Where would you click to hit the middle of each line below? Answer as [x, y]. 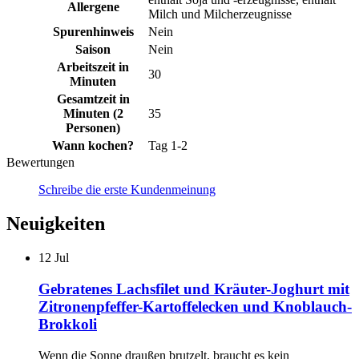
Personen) [93, 128]
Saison [93, 50]
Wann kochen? [93, 146]
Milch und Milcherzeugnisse [220, 14]
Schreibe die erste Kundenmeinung [127, 190]
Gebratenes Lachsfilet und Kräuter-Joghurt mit [194, 288]
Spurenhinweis [93, 32]
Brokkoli [68, 324]
